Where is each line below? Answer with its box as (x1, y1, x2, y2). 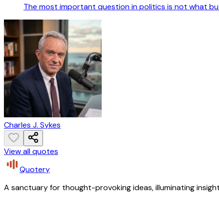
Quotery (20, 164, 50, 175)
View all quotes (4, 146, 58, 157)
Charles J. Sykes (4, 120, 61, 131)
